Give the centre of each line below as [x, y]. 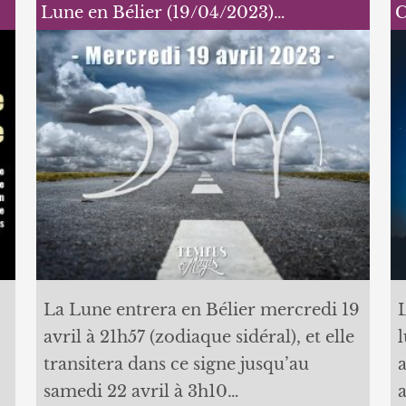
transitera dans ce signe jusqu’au [176, 364]
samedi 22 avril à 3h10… [141, 391]
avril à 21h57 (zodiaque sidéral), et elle [198, 337]
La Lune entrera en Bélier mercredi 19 [201, 309]
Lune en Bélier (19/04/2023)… [163, 12]
